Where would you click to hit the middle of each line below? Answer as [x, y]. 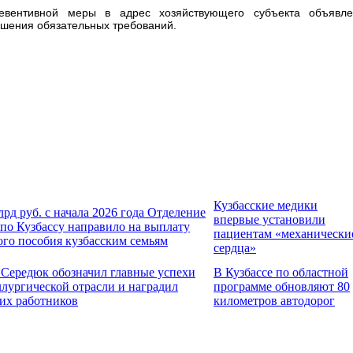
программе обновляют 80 [282, 286]
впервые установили [269, 219]
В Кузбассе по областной [281, 272]
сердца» [235, 247]
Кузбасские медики [266, 205]
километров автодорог [274, 300]
